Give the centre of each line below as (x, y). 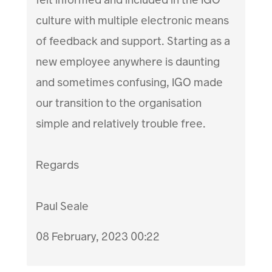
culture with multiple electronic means (133, 21)
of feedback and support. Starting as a (133, 41)
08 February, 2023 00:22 (98, 237)
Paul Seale (63, 206)
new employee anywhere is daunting (128, 62)
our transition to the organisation (119, 103)
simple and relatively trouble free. (121, 124)
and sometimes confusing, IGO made (130, 83)
